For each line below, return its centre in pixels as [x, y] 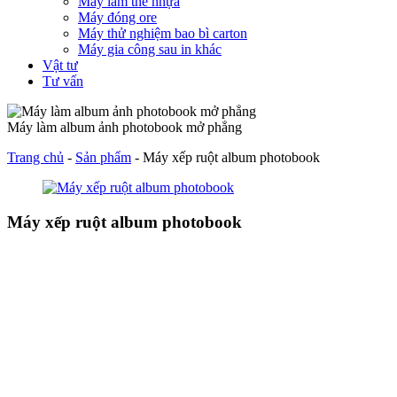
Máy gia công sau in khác [150, 50]
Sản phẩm [103, 158]
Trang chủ [35, 158]
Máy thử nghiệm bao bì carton [163, 34]
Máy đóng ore [117, 18]
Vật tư [60, 66]
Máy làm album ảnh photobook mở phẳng [125, 128]
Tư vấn [63, 82]
